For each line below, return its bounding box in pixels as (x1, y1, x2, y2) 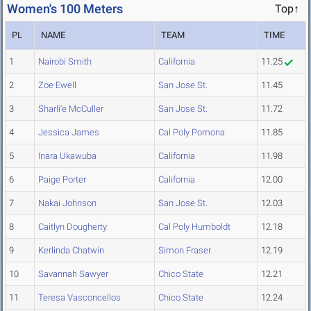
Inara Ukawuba (38, 151, 96, 162)
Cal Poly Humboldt (158, 221, 230, 233)
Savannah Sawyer (38, 269, 108, 280)
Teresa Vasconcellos (38, 292, 121, 303)
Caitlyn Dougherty (38, 221, 107, 233)
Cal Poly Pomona (158, 127, 225, 138)
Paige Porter (38, 174, 86, 185)
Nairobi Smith (38, 56, 92, 67)
